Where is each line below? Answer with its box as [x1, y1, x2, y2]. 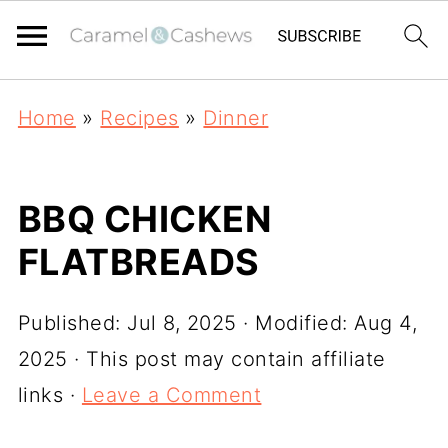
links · [17, 383, 82, 407]
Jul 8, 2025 [127, 311, 237, 335]
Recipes [100, 106, 179, 130]
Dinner [203, 106, 269, 130]
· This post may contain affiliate [67, 347, 386, 371]
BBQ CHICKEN [17, 197, 272, 241]
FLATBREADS [17, 240, 260, 284]
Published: [17, 311, 128, 335]
